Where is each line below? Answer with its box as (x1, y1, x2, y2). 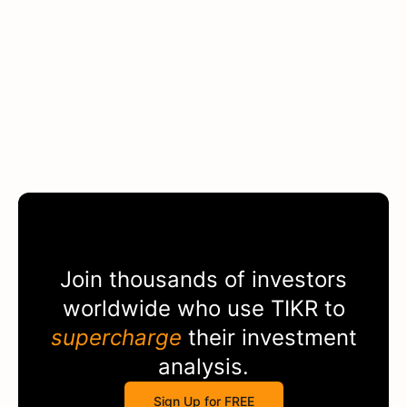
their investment (181, 323, 357, 351)
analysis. (158, 352, 249, 380)
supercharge (50, 323, 182, 351)
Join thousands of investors (60, 265, 347, 293)
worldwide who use (62, 294, 271, 322)
